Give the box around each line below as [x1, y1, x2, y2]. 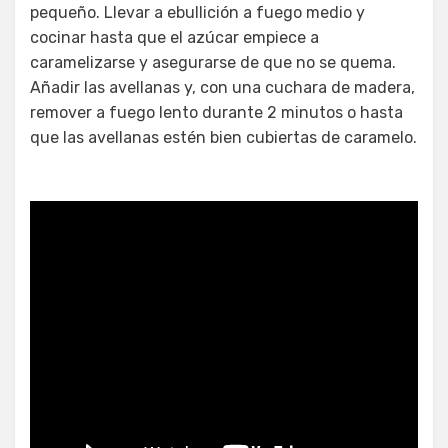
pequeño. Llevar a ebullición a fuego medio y [30, 3, 365, 23]
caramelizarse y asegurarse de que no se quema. [30, 53, 396, 73]
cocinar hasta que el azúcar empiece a [30, 28, 319, 48]
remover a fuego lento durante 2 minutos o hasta [30, 103, 403, 123]
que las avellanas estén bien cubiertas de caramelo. [30, 128, 417, 148]
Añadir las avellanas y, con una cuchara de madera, [30, 78, 415, 98]
